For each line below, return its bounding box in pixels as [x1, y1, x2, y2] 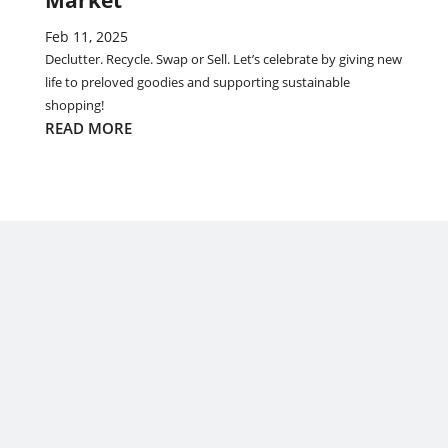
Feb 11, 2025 [44, 27, 128, 46]
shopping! [44, 96, 104, 114]
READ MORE [44, 118, 132, 138]
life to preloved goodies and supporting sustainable [44, 73, 350, 91]
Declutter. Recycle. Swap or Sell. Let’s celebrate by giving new [44, 50, 402, 68]
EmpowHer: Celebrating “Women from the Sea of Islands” [25, 352, 423, 371]
